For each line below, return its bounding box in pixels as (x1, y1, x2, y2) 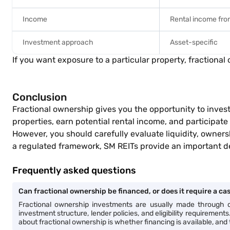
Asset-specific (170, 38, 218, 47)
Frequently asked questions (12, 165, 136, 176)
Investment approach (23, 38, 93, 47)
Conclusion (12, 91, 67, 103)
